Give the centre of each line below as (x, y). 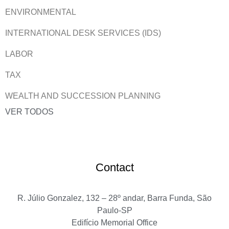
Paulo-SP (114, 210)
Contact (114, 167)
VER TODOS (29, 111)
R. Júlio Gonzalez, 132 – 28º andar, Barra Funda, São (114, 198)
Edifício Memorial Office (114, 222)
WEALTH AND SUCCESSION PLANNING (83, 96)
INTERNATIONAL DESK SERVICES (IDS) (83, 33)
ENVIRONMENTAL (41, 12)
